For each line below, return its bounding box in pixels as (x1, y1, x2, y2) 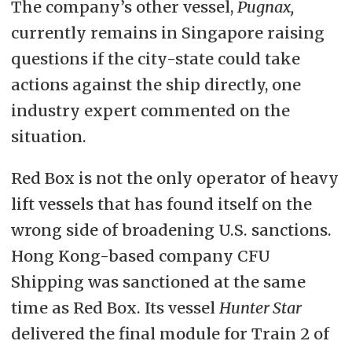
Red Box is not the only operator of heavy (10, 167, 339, 188)
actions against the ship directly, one (10, 74, 301, 94)
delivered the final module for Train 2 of (10, 323, 329, 343)
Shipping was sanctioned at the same (10, 271, 306, 291)
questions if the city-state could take (10, 48, 300, 68)
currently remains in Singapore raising (10, 22, 324, 42)
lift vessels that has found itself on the (10, 193, 312, 214)
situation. (10, 126, 86, 146)
